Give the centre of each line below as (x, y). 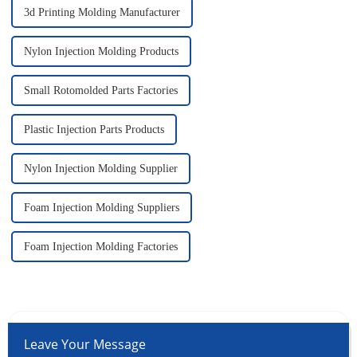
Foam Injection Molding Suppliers (101, 208)
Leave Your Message (84, 345)
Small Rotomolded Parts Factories (100, 91)
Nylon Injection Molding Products (101, 52)
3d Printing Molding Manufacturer (102, 13)
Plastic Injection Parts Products (94, 130)
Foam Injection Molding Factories (100, 247)
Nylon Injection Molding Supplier (100, 169)
